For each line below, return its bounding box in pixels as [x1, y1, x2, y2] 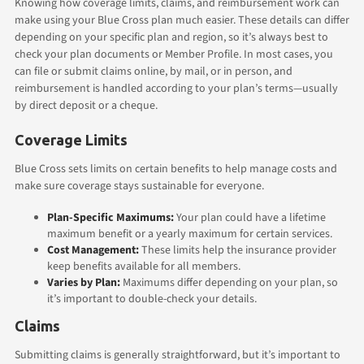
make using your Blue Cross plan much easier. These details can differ [15, 11, 349, 28]
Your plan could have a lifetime [174, 209, 326, 226]
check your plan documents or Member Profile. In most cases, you [15, 45, 333, 63]
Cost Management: [47, 241, 139, 258]
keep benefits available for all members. [47, 258, 240, 275]
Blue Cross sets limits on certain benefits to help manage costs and [15, 160, 337, 177]
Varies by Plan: [47, 274, 120, 291]
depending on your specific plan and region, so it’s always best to [15, 28, 328, 45]
